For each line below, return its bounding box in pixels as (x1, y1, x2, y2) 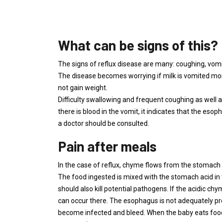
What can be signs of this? (58, 37, 218, 54)
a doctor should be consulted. (58, 119, 149, 127)
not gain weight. (58, 84, 108, 92)
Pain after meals (58, 138, 157, 155)
